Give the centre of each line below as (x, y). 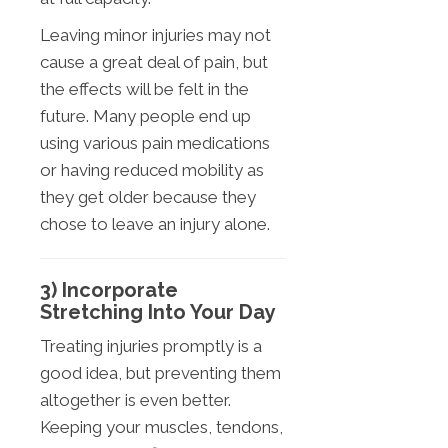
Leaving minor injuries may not (155, 34)
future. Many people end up (145, 115)
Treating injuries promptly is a (151, 345)
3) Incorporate (109, 289)
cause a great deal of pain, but (154, 61)
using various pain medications (155, 142)
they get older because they (148, 196)
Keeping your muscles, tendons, (161, 426)
